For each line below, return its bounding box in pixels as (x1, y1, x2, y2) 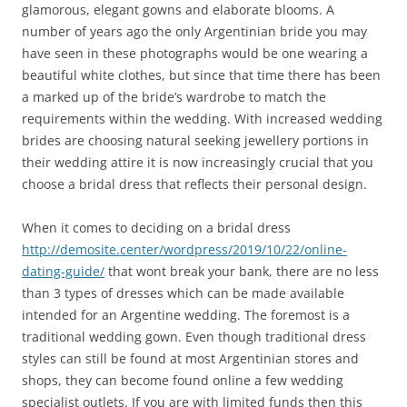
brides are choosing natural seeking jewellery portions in (22, 131, 369, 149)
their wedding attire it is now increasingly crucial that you (22, 153, 373, 171)
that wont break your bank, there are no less (104, 262, 379, 280)
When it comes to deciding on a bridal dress (22, 218, 291, 236)
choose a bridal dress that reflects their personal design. (22, 174, 367, 193)
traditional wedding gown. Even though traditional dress (22, 327, 366, 345)
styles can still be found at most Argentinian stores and (22, 349, 359, 367)
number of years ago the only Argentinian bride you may (22, 22, 367, 40)
